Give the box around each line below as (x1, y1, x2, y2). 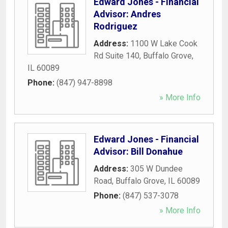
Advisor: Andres (94, 8, 161, 19)
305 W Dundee (130, 163, 183, 174)
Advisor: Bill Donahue (94, 146, 183, 157)
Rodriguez (94, 20, 137, 32)
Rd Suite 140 (94, 50, 139, 61)
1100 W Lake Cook (130, 38, 197, 48)
